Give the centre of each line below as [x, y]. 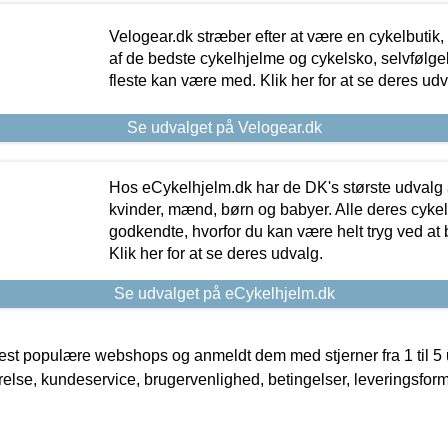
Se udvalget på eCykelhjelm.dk [224, 293]
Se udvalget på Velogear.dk [224, 127]
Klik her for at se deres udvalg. [215, 253]
